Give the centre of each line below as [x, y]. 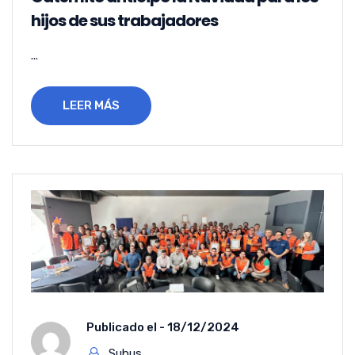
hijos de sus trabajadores [124, 21]
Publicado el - [127, 327]
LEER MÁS [91, 106]
